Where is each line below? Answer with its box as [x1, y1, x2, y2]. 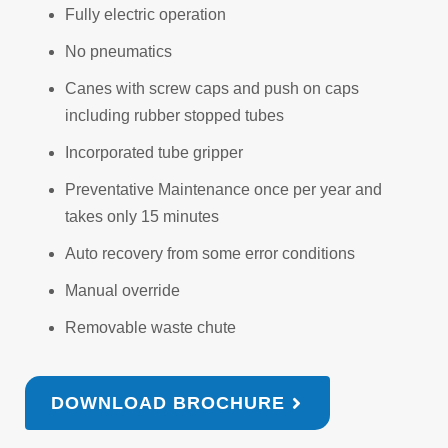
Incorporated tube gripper [65, 143, 243, 161]
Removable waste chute [65, 318, 236, 336]
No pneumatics [65, 42, 172, 60]
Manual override [65, 281, 180, 299]
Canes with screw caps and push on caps [65, 79, 359, 97]
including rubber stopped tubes [65, 106, 284, 124]
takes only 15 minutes [65, 207, 219, 225]
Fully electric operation [65, 5, 226, 23]
